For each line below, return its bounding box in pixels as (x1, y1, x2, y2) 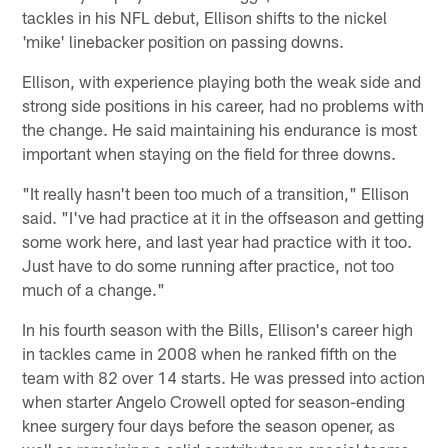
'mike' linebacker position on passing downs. (22, 30, 345, 51)
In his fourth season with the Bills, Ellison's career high (22, 318, 414, 339)
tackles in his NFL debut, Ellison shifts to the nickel (22, 6, 388, 27)
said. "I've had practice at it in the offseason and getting (22, 206, 425, 227)
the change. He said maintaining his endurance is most (22, 118, 418, 139)
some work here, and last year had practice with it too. (22, 230, 413, 251)
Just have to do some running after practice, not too (22, 254, 395, 275)
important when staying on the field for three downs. (22, 142, 397, 163)
